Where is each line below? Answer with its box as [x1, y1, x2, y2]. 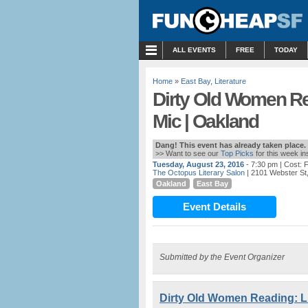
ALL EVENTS [173, 46, 216, 54]
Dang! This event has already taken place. [155, 141, 306, 149]
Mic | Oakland [153, 111, 258, 132]
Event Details [183, 201, 246, 212]
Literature [214, 77, 246, 85]
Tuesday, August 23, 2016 [153, 160, 244, 168]
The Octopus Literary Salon [153, 168, 245, 177]
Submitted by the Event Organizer [159, 252, 285, 262]
